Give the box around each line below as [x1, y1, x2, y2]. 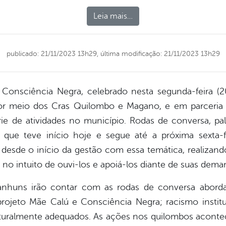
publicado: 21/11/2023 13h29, [6, 49, 98, 58]
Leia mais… [93, 12, 133, 21]
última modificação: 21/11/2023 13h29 [98, 49, 220, 58]
